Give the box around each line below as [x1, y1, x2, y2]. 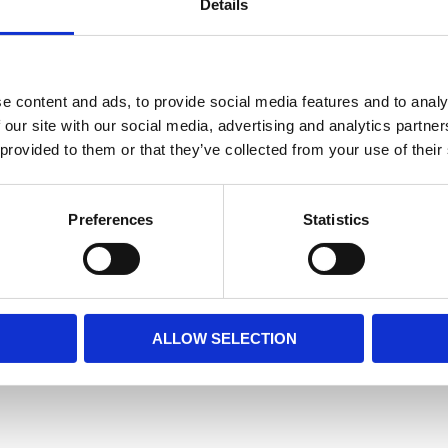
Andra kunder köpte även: [8, 100, 440, 148]
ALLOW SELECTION [151, 329, 297, 347]
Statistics [303, 210, 369, 228]
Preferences [68, 210, 154, 228]
